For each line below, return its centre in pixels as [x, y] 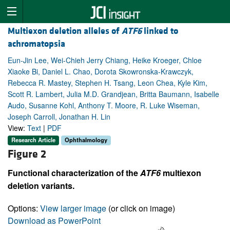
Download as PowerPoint [54, 220]
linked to [160, 31]
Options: [24, 208]
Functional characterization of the [74, 172]
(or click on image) [141, 208]
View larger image [73, 208]
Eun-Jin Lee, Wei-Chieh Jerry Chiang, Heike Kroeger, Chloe [105, 60]
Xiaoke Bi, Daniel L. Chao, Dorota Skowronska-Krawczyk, [101, 72]
